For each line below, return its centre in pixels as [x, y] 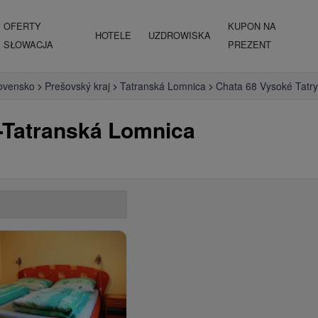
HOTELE [114, 35]
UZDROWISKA [180, 35]
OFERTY [22, 26]
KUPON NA [252, 26]
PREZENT [250, 44]
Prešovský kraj [77, 86]
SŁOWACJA [28, 44]
